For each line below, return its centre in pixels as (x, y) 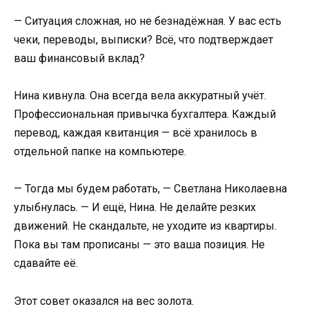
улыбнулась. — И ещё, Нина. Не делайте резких (135, 208)
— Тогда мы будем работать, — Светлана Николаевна (150, 189)
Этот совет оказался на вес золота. (104, 301)
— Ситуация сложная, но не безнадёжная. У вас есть (148, 21)
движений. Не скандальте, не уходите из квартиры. (145, 226)
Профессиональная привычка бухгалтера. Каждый (145, 114)
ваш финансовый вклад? (79, 58)
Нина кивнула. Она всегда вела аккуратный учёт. (140, 96)
